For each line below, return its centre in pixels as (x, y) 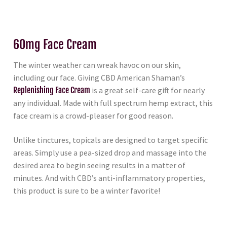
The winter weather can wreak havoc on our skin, (97, 65)
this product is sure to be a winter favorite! (87, 190)
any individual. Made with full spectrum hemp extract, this (113, 103)
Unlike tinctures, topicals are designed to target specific (110, 140)
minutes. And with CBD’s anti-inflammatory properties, (109, 178)
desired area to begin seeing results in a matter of (99, 165)
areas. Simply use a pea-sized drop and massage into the (110, 152)
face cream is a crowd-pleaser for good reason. (93, 116)
